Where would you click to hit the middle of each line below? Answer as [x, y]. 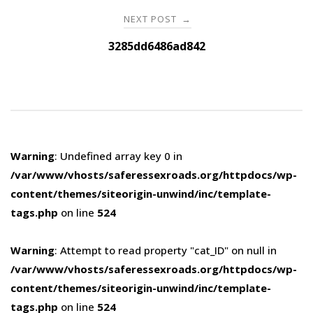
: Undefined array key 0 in [118, 156]
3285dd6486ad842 [156, 46]
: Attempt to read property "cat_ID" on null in [166, 250]
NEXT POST [152, 19]
